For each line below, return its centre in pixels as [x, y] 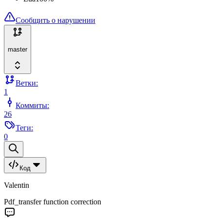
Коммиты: [32, 106]
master [18, 49]
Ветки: [27, 83]
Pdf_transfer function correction [53, 202]
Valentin [17, 185]
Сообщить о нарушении [55, 20]
